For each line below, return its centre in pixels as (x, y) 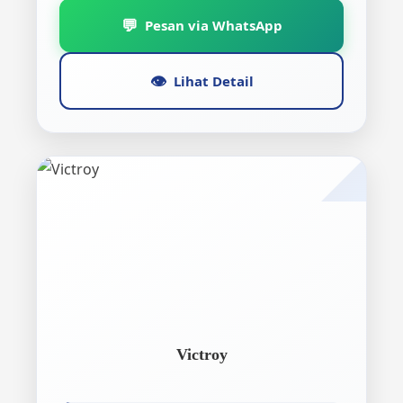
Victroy (201, 354)
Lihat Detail (213, 81)
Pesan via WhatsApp (213, 25)
